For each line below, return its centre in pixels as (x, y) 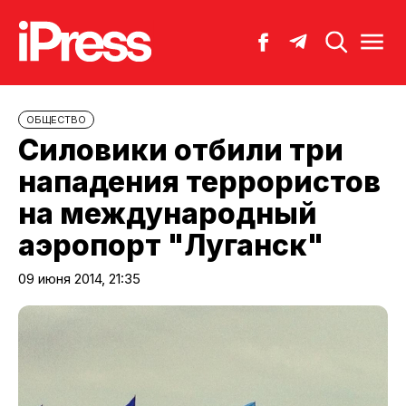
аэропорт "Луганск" (171, 245)
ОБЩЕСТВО (56, 119)
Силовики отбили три (181, 150)
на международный (168, 213)
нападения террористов (199, 181)
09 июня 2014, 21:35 (79, 278)
